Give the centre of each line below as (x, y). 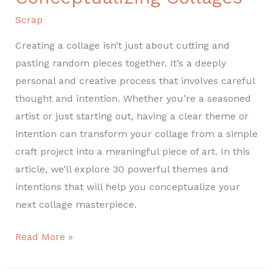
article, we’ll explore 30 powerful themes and (122, 169)
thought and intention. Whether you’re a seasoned (133, 98)
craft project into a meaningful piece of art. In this (132, 151)
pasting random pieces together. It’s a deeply (120, 63)
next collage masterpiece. (76, 204)
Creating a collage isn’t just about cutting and (122, 45)
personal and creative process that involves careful (135, 80)
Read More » (44, 236)
